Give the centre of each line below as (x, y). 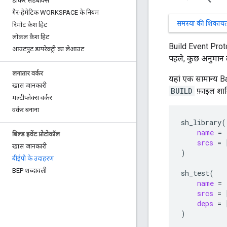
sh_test (195, 173)
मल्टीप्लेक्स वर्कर (32, 98)
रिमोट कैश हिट (30, 25)
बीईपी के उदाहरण (33, 158)
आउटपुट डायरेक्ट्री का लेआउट (48, 49)
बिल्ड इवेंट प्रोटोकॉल (36, 134)
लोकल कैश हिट (31, 37)
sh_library (201, 122)
